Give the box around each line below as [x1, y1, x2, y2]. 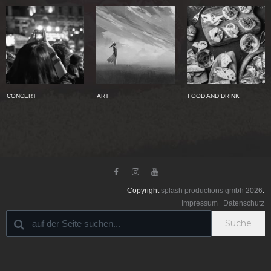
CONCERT [7, 93, 36, 100]
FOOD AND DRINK [187, 93, 240, 100]
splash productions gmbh [161, 186, 244, 195]
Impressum [181, 199, 220, 208]
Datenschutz [223, 199, 264, 208]
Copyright [127, 186, 161, 195]
